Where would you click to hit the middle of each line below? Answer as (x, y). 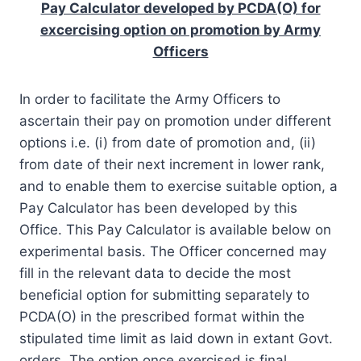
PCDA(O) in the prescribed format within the (162, 316)
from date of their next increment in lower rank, (172, 164)
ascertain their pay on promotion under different (175, 120)
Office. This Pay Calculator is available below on (175, 229)
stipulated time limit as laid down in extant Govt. (176, 338)
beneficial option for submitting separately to (164, 295)
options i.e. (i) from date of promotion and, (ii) (168, 142)
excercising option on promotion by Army (180, 29)
